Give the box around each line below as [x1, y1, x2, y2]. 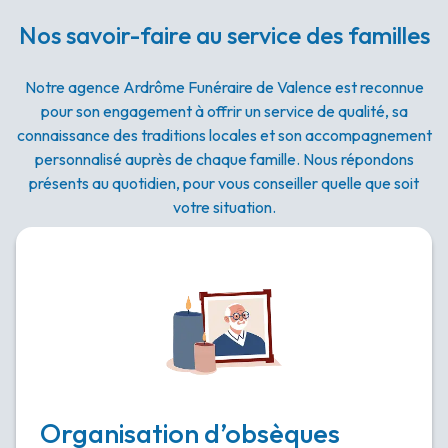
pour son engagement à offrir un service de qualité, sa [40, 101, 408, 122]
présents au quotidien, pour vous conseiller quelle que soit [29, 173, 419, 194]
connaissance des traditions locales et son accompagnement [16, 125, 432, 146]
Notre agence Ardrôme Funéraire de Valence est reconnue [24, 77, 424, 98]
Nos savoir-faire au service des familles [18, 20, 430, 51]
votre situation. [172, 197, 276, 218]
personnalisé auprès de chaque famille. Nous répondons [34, 149, 414, 170]
